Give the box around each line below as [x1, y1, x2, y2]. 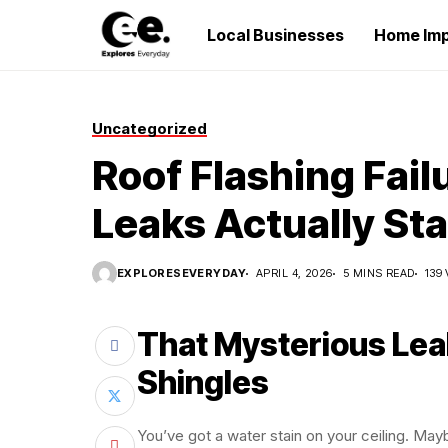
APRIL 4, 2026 [256, 266, 333, 280]
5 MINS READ [342, 266, 415, 280]
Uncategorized [92, 119, 207, 138]
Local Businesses [207, 25, 344, 45]
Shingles [137, 363, 269, 402]
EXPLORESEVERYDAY [117, 266, 247, 280]
